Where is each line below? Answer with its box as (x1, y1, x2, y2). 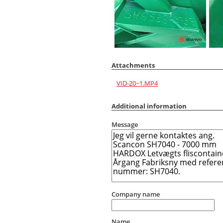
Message (111, 120, 138, 129)
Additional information (111, 101, 187, 111)
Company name (111, 190, 160, 199)
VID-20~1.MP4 (116, 78, 158, 88)
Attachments (111, 60, 155, 70)
